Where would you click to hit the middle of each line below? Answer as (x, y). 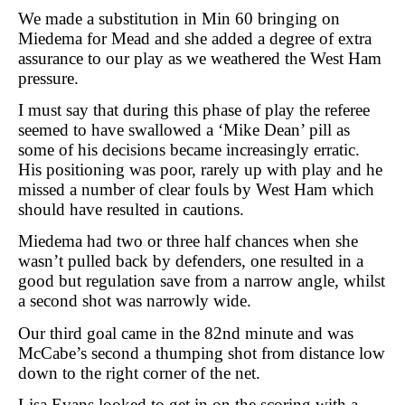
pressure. (48, 78)
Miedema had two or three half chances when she (188, 241)
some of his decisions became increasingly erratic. (189, 149)
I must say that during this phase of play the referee (194, 109)
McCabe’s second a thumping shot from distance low (202, 353)
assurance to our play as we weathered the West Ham (200, 58)
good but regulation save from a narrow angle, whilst (202, 281)
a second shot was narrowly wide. (135, 301)
